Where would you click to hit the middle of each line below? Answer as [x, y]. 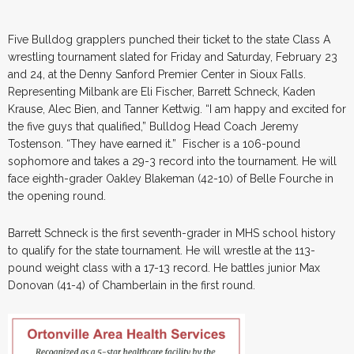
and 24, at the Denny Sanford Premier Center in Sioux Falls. [157, 74]
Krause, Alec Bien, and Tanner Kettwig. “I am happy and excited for [177, 109]
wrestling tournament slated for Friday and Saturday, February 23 [173, 56]
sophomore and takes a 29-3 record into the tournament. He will [172, 161]
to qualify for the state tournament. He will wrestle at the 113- [162, 250]
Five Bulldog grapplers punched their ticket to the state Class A [169, 39]
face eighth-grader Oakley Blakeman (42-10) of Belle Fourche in [171, 178]
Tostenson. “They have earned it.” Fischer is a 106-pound [154, 143]
